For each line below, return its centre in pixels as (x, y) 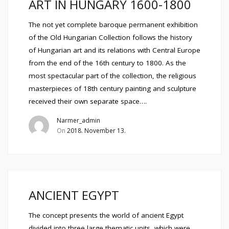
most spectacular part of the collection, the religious (112, 76)
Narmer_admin (78, 120)
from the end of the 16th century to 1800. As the (107, 63)
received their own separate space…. (88, 101)
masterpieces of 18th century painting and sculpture (112, 88)
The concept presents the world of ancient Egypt (106, 215)
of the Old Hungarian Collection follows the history (110, 37)
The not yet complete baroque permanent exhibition (113, 25)
